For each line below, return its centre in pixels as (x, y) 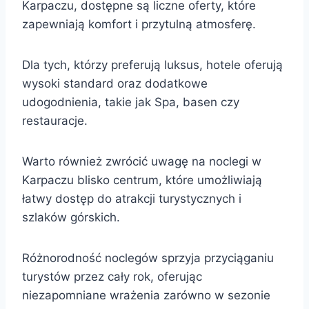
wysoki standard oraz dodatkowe (115, 83)
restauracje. (55, 120)
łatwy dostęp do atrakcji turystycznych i (132, 198)
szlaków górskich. (71, 217)
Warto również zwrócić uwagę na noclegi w (142, 161)
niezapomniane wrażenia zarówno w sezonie (146, 295)
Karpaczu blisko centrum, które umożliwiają (142, 180)
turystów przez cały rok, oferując (112, 276)
